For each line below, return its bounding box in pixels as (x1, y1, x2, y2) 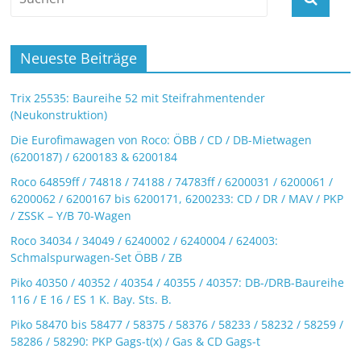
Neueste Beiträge (20, 48, 138, 68)
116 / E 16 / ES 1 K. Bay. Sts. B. (10, 292, 172, 308)
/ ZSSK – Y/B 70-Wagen (10, 208, 132, 224)
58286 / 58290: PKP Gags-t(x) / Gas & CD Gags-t (10, 334, 261, 350)
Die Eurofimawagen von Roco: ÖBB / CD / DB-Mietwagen (10, 132, 313, 148)
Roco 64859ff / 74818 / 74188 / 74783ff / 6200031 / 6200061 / (10, 174, 334, 190)
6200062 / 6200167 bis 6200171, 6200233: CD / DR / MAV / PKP (10, 191, 344, 207)
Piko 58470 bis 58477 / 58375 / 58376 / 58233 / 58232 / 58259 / (10, 317, 344, 333)
